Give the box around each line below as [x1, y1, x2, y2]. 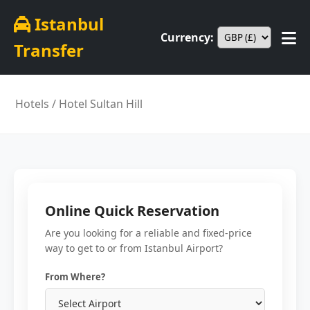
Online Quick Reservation [45, 201, 219, 220]
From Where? [45, 271, 105, 283]
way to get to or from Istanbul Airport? [45, 241, 223, 255]
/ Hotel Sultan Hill [49, 96, 143, 111]
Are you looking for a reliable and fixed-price [45, 226, 252, 239]
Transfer [14, 39, 84, 62]
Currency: [161, 29, 214, 45]
